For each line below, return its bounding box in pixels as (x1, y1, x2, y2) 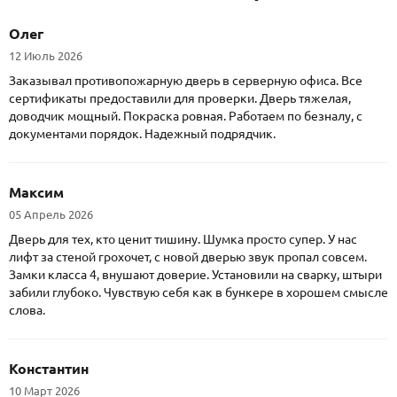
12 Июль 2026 (9, 49, 82, 62)
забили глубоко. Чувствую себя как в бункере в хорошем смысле (9, 284, 388, 300)
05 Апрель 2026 (9, 207, 93, 221)
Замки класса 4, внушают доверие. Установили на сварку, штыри (9, 267, 382, 282)
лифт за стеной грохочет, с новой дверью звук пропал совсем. (9, 249, 367, 264)
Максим (9, 183, 64, 200)
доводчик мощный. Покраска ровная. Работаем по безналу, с (9, 108, 362, 123)
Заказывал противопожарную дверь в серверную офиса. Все (9, 73, 362, 88)
